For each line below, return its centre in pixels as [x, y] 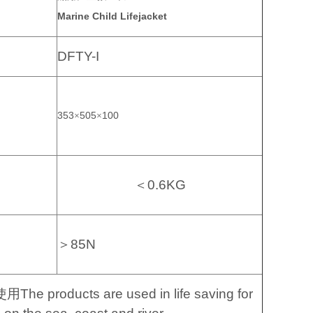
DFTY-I [78, 56]
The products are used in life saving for [137, 294]
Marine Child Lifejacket [112, 16]
